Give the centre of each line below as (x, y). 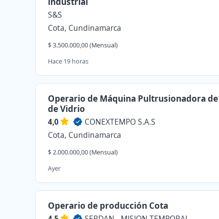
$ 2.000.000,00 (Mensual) (83, 152)
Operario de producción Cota (108, 205)
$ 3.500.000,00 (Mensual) (83, 45)
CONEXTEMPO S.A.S (120, 122)
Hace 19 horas (68, 61)
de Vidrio (66, 109)
